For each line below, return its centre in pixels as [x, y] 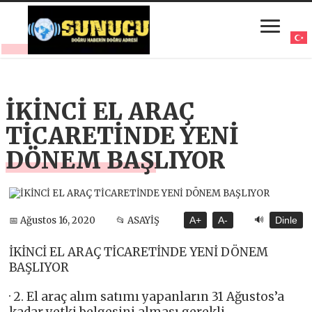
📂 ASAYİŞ [138, 220]
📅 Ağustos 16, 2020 [53, 220]
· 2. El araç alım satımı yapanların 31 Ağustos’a [147, 297]
